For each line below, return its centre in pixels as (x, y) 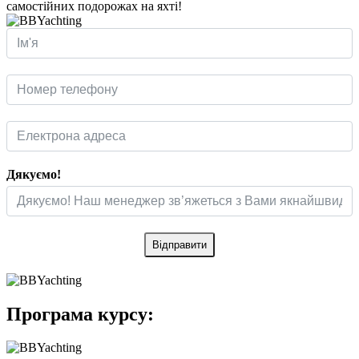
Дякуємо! (34, 174)
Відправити (179, 244)
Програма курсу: (80, 314)
